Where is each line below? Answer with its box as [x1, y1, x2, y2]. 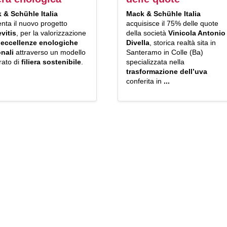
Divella [126, 39, 149, 47]
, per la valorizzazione [16, 29, 87, 37]
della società [126, 29, 168, 37]
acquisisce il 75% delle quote [126, 19, 218, 28]
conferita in [126, 77, 164, 86]
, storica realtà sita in [149, 39, 216, 47]
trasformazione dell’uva [126, 67, 207, 76]
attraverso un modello [14, 48, 86, 57]
